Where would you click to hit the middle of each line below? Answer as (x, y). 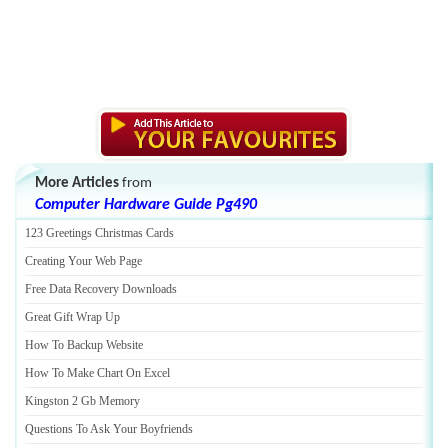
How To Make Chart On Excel (97, 373)
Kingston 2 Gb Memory (82, 401)
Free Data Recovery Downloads (101, 289)
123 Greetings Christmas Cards (99, 233)
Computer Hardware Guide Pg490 (146, 205)
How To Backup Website (84, 345)
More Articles (77, 183)
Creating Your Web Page (83, 261)
